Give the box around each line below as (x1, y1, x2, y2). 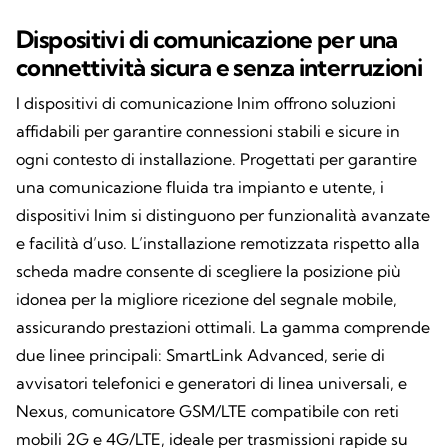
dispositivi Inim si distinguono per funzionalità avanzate (16, 205, 430, 226)
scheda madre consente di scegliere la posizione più (16, 261, 401, 282)
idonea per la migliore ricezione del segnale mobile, (16, 289, 397, 310)
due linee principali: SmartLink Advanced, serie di (16, 345, 385, 366)
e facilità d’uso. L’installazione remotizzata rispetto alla (16, 233, 420, 254)
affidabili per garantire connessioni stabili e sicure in (16, 121, 400, 142)
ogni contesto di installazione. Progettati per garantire (16, 149, 417, 170)
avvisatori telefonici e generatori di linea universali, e (16, 373, 407, 394)
